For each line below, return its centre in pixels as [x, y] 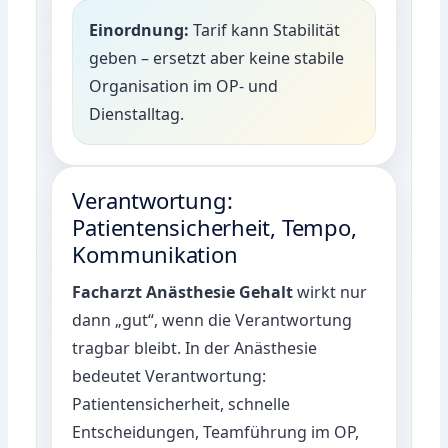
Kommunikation [155, 253]
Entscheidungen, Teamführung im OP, [216, 431]
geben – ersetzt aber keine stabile [217, 57]
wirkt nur [330, 291]
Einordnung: [139, 29]
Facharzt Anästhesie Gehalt [183, 291]
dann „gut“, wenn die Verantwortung [212, 319]
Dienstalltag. [137, 113]
